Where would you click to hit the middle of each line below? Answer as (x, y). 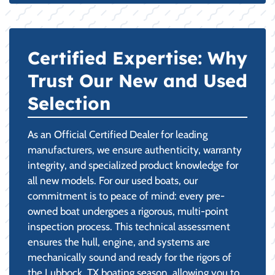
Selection (69, 103)
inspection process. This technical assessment (129, 227)
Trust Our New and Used (137, 80)
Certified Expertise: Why (137, 58)
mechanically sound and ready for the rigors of (130, 257)
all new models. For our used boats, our (113, 180)
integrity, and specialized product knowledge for (133, 165)
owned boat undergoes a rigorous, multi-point (128, 211)
